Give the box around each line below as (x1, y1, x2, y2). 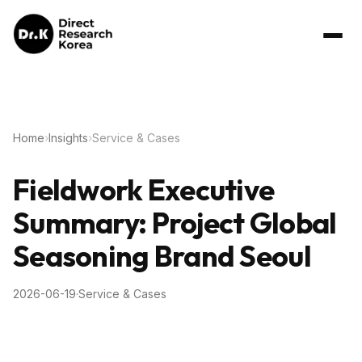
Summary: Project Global (13, 204, 337, 241)
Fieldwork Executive (13, 171, 275, 208)
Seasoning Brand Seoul (13, 238, 311, 274)
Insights (48, 131, 88, 145)
